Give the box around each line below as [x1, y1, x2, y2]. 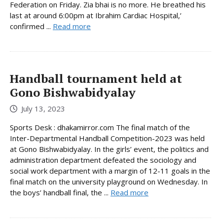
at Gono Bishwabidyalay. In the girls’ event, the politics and [10, 144, 209, 154]
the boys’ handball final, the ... [10, 187, 110, 197]
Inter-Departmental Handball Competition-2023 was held [10, 133, 205, 143]
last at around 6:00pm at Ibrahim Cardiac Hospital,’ [10, 10, 182, 21]
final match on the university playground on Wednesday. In [10, 176, 208, 186]
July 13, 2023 [21, 103, 65, 113]
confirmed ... [10, 21, 53, 32]
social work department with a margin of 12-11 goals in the [10, 165, 210, 176]
